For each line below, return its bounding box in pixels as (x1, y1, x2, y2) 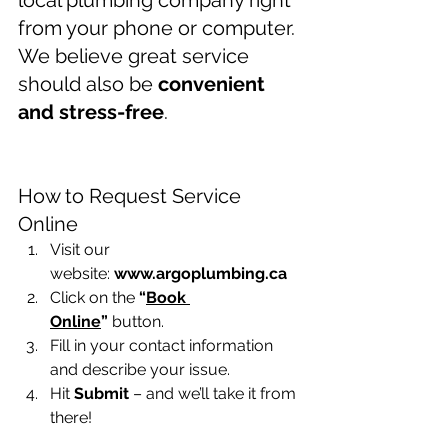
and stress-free (18, 100, 164, 125)
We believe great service (18, 44, 254, 69)
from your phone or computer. (18, 16, 300, 41)
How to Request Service (18, 184, 246, 209)
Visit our (50, 240, 114, 260)
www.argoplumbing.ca (114, 264, 287, 284)
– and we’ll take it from (129, 384, 300, 404)
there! (50, 408, 92, 428)
